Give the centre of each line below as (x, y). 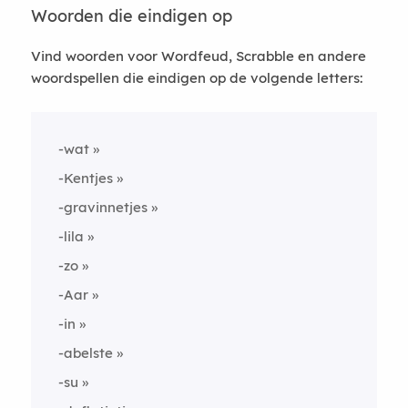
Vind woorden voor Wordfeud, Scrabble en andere (198, 56)
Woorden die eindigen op (131, 16)
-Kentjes (85, 178)
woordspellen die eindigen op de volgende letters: (196, 78)
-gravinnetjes (102, 207)
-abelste (85, 353)
